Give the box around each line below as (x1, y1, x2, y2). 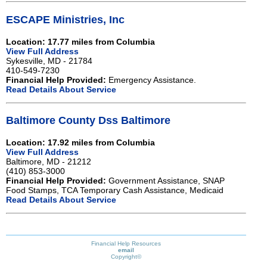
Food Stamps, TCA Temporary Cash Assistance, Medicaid (6, 185, 223, 195)
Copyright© (111, 253, 142, 260)
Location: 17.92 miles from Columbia (6, 138, 155, 148)
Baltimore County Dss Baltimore (6, 114, 170, 126)
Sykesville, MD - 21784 (6, 55, 92, 66)
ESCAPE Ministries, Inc (6, 13, 125, 26)
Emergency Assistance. (106, 74, 196, 85)
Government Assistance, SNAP (106, 176, 225, 186)
